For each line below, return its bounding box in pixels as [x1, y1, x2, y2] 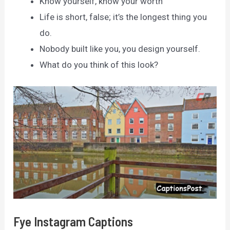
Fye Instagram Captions [13, 213, 133, 229]
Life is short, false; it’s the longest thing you [40, 12, 207, 23]
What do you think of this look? [40, 60, 159, 70]
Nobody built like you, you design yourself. [40, 44, 201, 54]
